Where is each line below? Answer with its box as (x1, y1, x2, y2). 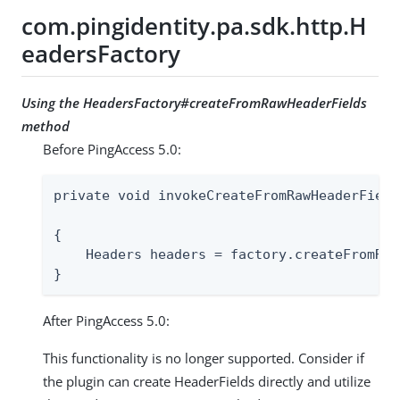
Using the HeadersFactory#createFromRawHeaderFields (21, 94, 367, 112)
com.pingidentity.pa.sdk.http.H (21, 9, 367, 42)
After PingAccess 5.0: (43, 312, 170, 330)
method (21, 117, 70, 136)
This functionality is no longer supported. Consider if (43, 349, 364, 368)
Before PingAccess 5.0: (43, 140, 181, 159)
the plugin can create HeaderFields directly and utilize (43, 372, 371, 391)
